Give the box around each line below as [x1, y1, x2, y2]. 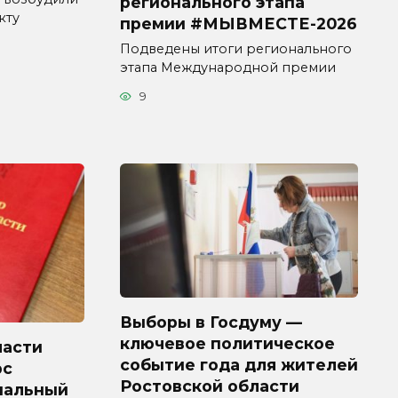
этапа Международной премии [120, 60, 336, 76]
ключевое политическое [120, 333, 335, 353]
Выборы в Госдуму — [120, 312, 302, 331]
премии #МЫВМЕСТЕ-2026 [120, 13, 357, 33]
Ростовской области [120, 376, 299, 395]
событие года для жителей [120, 354, 358, 374]
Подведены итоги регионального [120, 41, 352, 58]
